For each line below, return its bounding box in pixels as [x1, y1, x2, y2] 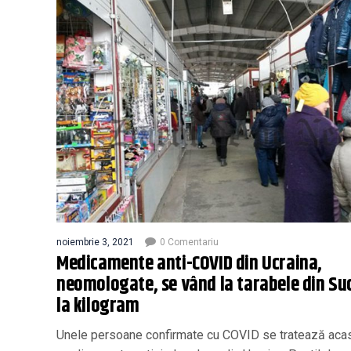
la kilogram [56, 291, 139, 321]
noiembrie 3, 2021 [56, 236, 134, 248]
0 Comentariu [160, 236, 219, 248]
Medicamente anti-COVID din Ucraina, [56, 248, 323, 279]
